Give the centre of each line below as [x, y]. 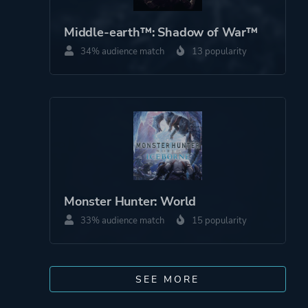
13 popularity [218, 51]
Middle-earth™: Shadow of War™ [161, 32]
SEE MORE [168, 279]
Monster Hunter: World [130, 201]
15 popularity [218, 220]
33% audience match [121, 220]
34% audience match [121, 51]
